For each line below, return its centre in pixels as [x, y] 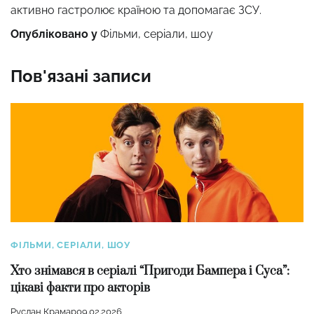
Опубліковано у [55, 34]
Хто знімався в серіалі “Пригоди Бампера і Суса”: [150, 271]
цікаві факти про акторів [80, 288]
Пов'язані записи [81, 76]
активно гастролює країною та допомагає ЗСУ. [136, 11]
